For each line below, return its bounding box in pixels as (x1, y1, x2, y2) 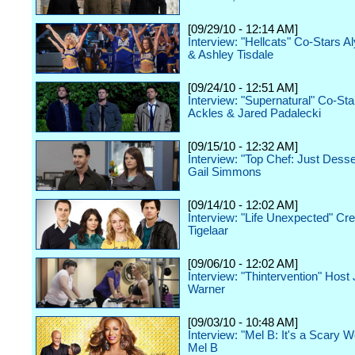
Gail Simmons (188, 166, 261, 178)
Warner (188, 283, 225, 296)
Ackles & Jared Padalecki (188, 107, 321, 120)
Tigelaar (188, 224, 228, 237)
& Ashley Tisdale (188, 48, 273, 61)
